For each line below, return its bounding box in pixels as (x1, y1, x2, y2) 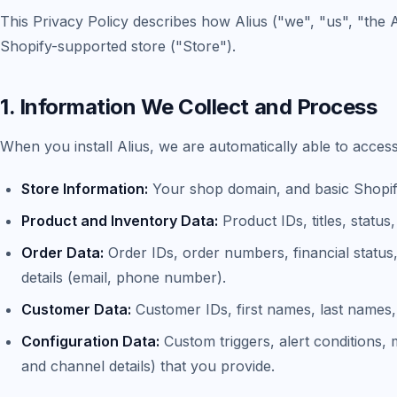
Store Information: (21, 179, 148, 198)
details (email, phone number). (21, 268, 226, 286)
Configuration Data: (21, 331, 160, 350)
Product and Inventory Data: (21, 211, 218, 230)
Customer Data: (21, 300, 131, 318)
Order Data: (21, 243, 104, 261)
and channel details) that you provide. (21, 356, 275, 375)
